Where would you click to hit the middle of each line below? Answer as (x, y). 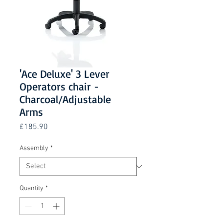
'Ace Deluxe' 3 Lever (65, 73)
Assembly (34, 148)
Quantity (32, 188)
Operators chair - (59, 86)
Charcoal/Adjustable (65, 99)
